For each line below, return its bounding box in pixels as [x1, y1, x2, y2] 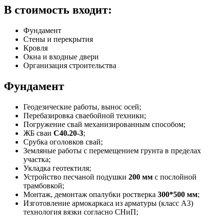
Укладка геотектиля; [23, 163, 91, 172]
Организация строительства [23, 61, 116, 70]
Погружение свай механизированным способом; [23, 120, 185, 128]
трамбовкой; [23, 181, 64, 190]
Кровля [23, 44, 48, 53]
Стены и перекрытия [23, 35, 93, 44]
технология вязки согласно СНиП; [23, 207, 138, 216]
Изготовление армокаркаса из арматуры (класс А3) [23, 199, 193, 207]
